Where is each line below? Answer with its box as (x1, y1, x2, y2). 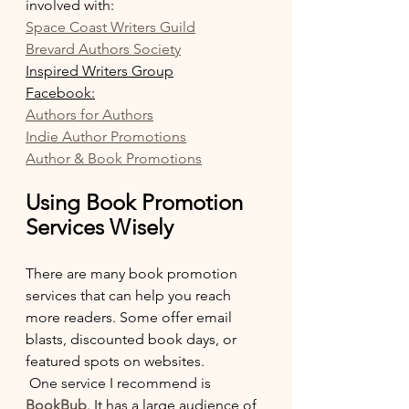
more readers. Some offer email (26, 309, 236, 326)
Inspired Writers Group (26, 62, 173, 79)
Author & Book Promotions (26, 150, 202, 167)
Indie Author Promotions (26, 128, 186, 145)
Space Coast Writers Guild (26, 18, 195, 36)
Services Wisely (26, 214, 173, 240)
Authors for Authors (26, 106, 153, 123)
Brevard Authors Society (26, 40, 181, 58)
